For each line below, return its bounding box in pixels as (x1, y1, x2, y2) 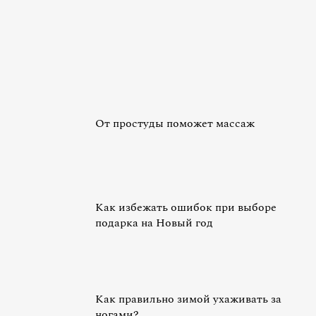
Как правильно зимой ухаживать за (95, 291, 281, 308)
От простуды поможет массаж (95, 115, 255, 132)
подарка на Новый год (95, 214, 213, 231)
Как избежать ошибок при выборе (95, 199, 276, 216)
